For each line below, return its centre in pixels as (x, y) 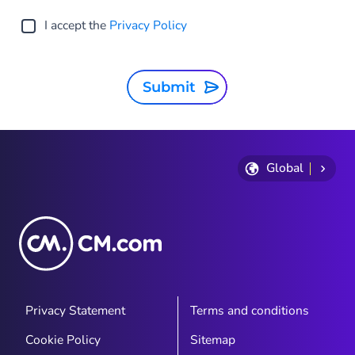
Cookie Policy (63, 340)
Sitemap (212, 340)
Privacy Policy (148, 26)
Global (284, 168)
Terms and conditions (249, 310)
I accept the (77, 26)
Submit (174, 88)
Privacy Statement (75, 310)
